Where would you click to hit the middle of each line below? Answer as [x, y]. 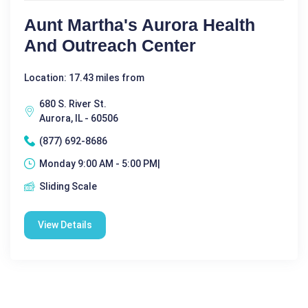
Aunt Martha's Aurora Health [140, 24]
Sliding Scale [68, 186]
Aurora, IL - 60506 [79, 118]
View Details [65, 224]
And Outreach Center [110, 45]
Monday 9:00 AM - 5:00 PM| [100, 163]
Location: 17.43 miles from [84, 77]
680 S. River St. [73, 103]
